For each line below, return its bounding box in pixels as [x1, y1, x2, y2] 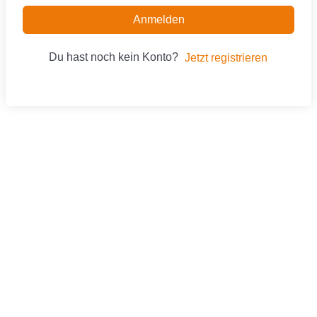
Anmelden [132, 13, 185, 25]
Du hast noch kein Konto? [49, 51, 184, 63]
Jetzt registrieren [185, 51, 267, 64]
